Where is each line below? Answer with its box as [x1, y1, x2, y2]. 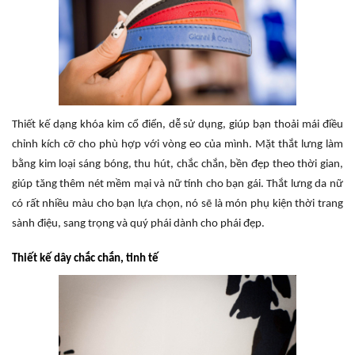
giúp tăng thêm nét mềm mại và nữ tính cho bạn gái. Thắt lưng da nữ [12, 177, 343, 190]
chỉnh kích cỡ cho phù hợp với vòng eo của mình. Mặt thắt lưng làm [12, 138, 343, 151]
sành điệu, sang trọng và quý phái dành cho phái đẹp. [12, 217, 265, 230]
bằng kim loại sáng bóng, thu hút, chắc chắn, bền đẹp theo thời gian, [12, 158, 343, 170]
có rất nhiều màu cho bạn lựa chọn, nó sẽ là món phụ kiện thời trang [12, 197, 343, 210]
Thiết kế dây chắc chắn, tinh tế [12, 252, 158, 265]
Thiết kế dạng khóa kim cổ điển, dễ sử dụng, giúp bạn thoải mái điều [12, 118, 343, 131]
